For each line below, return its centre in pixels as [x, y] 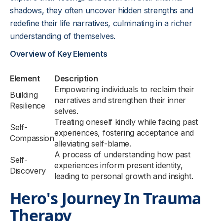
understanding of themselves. [63, 36]
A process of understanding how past [122, 154]
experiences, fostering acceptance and [124, 133]
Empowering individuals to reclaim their [124, 89]
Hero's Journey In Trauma [106, 198]
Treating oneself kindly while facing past [126, 122]
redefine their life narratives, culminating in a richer [101, 23]
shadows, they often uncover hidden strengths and [102, 10]
